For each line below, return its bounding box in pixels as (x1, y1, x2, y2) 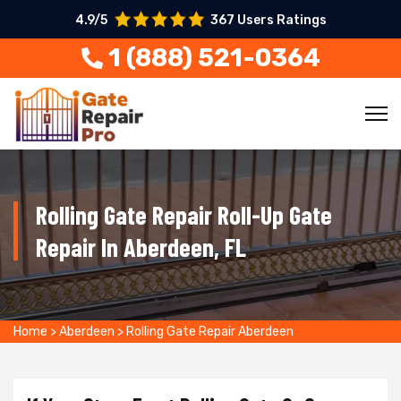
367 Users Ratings (209, 13, 327, 28)
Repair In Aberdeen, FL (36, 232, 246, 262)
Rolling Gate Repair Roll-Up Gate (36, 200, 332, 230)
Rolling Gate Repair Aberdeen (126, 324, 294, 339)
